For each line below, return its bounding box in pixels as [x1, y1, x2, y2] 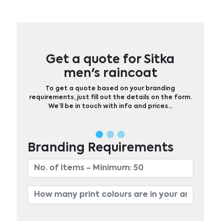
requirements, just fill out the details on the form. [29, 94, 192, 101]
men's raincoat [63, 67, 157, 79]
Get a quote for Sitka [46, 53, 175, 66]
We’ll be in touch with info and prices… [48, 103, 173, 110]
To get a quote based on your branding [45, 85, 176, 92]
